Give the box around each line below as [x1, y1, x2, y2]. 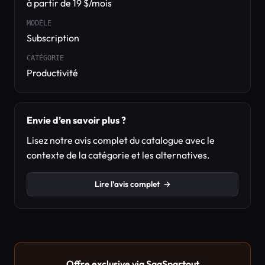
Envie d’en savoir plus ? [27, 114, 126, 126]
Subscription [27, 32, 79, 44]
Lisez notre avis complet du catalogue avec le [27, 134, 215, 146]
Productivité [27, 67, 78, 79]
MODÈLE [27, 19, 51, 27]
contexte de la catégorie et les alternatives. [27, 149, 210, 161]
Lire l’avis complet [94, 179, 160, 189]
